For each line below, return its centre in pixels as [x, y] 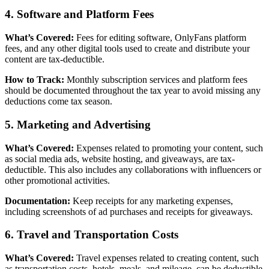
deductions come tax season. [59, 101]
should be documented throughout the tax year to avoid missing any [133, 91]
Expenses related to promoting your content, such [168, 148]
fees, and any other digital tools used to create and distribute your [127, 49]
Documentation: [38, 201]
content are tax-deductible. [55, 59]
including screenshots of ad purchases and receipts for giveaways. [129, 211]
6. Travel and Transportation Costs [92, 235]
